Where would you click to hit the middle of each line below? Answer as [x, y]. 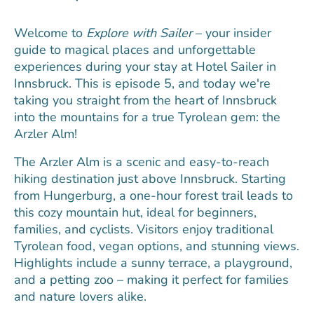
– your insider [232, 33]
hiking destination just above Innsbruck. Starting [150, 178]
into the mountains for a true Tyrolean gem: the [147, 117]
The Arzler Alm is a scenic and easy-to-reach [142, 162]
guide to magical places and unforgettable [135, 49]
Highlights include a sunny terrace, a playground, [153, 262]
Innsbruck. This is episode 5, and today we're [142, 83]
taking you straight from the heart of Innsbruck [145, 100]
